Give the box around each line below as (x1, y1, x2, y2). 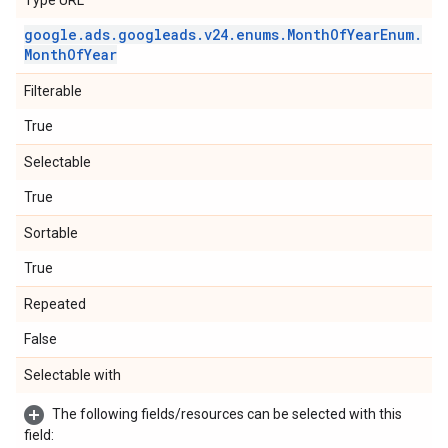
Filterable (24, 83, 82, 99)
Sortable (24, 225, 78, 241)
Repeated (24, 296, 86, 312)
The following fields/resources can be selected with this (52, 406, 402, 422)
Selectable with (24, 367, 121, 383)
